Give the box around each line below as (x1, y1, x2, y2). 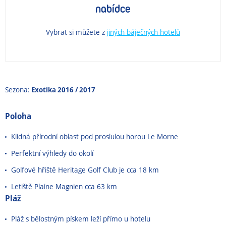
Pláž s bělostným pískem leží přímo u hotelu (11, 214, 150, 224)
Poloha (5, 110, 31, 122)
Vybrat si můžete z (46, 27, 105, 37)
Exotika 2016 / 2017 (31, 85, 95, 95)
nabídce (95, 3, 131, 16)
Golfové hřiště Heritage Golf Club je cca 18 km (11, 165, 159, 175)
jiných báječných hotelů (107, 27, 180, 37)
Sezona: (5, 85, 30, 95)
